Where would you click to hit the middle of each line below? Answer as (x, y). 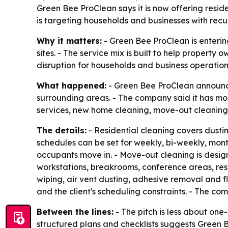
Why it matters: (69, 41)
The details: (62, 130)
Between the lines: (75, 212)
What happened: (72, 85)
